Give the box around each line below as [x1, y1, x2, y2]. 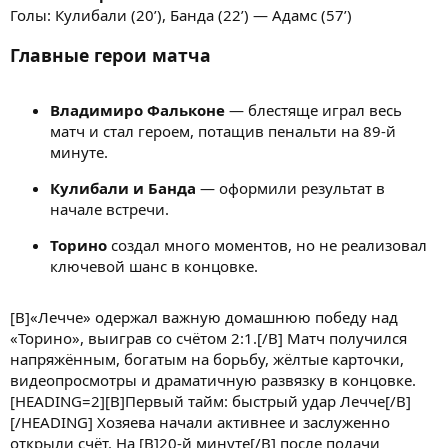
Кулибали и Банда [50, 177, 196, 198]
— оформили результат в [196, 177, 385, 198]
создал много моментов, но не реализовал [107, 234, 427, 255]
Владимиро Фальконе [50, 99, 225, 120]
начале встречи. [50, 198, 169, 219]
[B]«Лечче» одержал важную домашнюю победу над [10, 306, 398, 327]
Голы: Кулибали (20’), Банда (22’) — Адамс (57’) [10, 4, 352, 25]
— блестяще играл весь [225, 99, 402, 120]
